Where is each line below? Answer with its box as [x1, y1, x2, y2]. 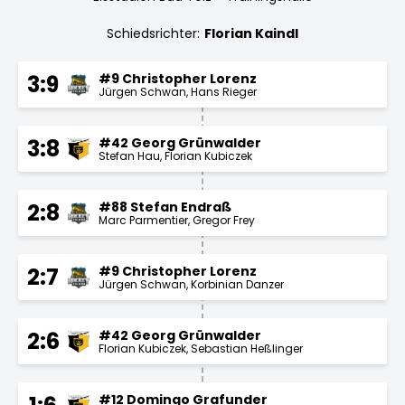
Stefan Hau [99, 147, 160, 164]
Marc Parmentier [99, 212, 188, 228]
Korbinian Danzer [191, 276, 284, 292]
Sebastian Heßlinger [191, 340, 303, 356]
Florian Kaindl [204, 24, 298, 42]
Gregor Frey [193, 212, 255, 228]
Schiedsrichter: [107, 24, 200, 42]
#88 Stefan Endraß [99, 197, 231, 216]
